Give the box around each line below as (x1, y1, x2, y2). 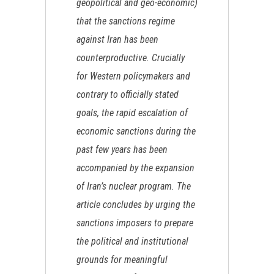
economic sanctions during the (76, 125, 196, 137)
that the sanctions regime (76, 15, 175, 27)
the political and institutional (76, 235, 188, 247)
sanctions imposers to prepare (76, 217, 193, 229)
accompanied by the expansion (76, 162, 194, 174)
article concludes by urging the (76, 199, 195, 210)
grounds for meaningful (76, 254, 168, 265)
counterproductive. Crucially (76, 52, 185, 64)
